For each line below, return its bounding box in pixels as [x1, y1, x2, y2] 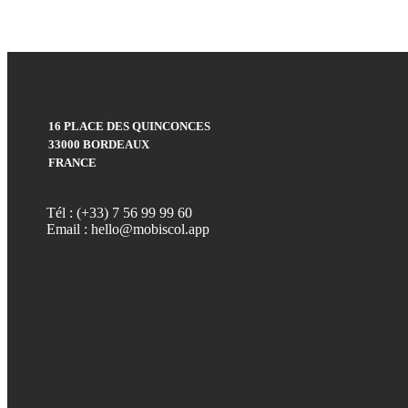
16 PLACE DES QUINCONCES [48, 118, 210, 133]
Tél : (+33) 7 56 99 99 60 [46, 204, 192, 220]
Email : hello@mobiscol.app [46, 220, 209, 237]
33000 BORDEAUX [48, 137, 149, 151]
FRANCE [48, 155, 97, 169]
